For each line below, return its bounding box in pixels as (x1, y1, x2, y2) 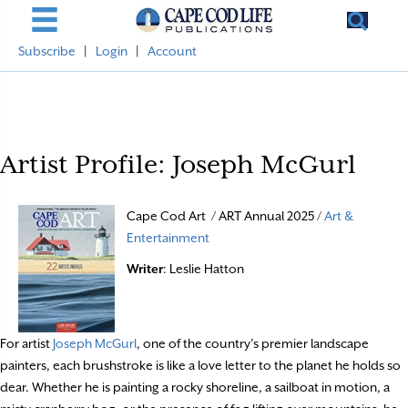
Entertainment (127, 230, 210, 245)
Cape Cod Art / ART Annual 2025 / (127, 209, 325, 223)
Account (148, 44, 197, 58)
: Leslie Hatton (163, 261, 245, 276)
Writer (127, 261, 164, 276)
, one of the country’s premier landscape (137, 335, 369, 351)
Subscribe (18, 44, 76, 58)
